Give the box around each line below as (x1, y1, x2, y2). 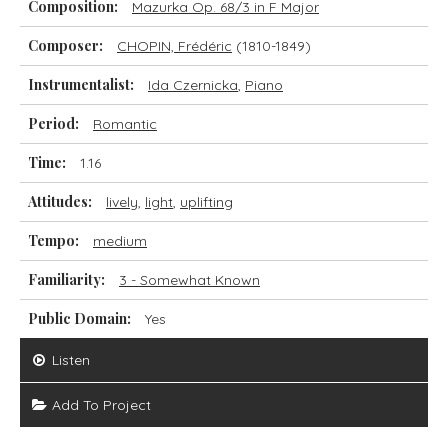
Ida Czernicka (148, 76, 238, 94)
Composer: (28, 36, 103, 55)
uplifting (180, 193, 233, 211)
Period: (28, 114, 79, 133)
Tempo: (28, 231, 79, 250)
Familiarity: (28, 270, 105, 289)
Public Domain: (28, 309, 131, 328)
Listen (48, 351, 90, 369)
